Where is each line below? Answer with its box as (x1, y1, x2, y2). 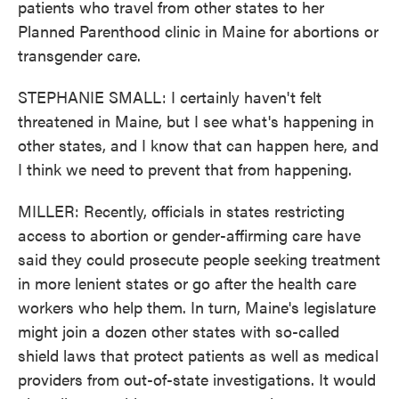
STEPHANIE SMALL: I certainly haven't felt (18, 85, 322, 108)
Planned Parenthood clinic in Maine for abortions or (18, 20, 379, 42)
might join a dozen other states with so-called (18, 320, 339, 342)
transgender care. (18, 44, 141, 66)
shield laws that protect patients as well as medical (18, 344, 379, 366)
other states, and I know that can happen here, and (18, 134, 379, 156)
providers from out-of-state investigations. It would (18, 368, 376, 390)
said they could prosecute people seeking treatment (18, 248, 380, 270)
